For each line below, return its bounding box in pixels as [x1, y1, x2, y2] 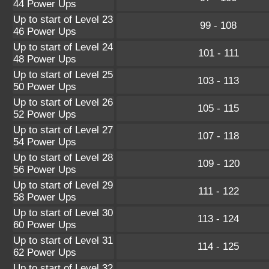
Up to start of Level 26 [13, 96, 113, 108]
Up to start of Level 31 [13, 234, 113, 246]
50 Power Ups [13, 80, 76, 92]
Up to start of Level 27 [13, 124, 113, 136]
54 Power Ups [13, 136, 76, 148]
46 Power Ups [13, 25, 76, 37]
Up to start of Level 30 [13, 207, 113, 219]
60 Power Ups [13, 219, 76, 231]
